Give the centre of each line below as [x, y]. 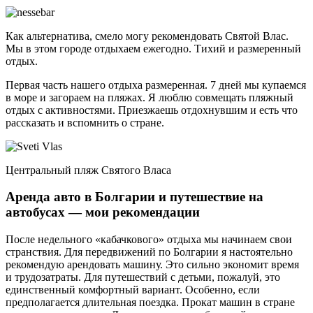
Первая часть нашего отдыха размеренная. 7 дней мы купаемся [156, 85]
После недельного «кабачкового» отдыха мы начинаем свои [149, 240]
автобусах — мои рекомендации [103, 212]
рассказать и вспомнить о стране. [85, 122]
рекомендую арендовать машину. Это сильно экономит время [152, 265]
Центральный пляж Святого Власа [88, 170]
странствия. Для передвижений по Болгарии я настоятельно [149, 252]
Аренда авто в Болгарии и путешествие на [134, 197]
